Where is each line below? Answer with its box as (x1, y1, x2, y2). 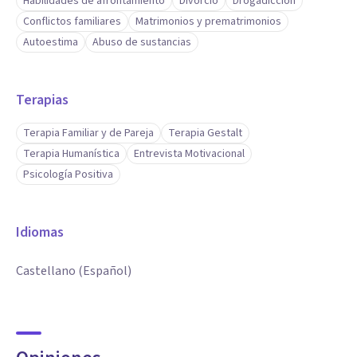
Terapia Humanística (23, 146, 120, 162)
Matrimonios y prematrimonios (135, 14, 281, 29)
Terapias (16, 90, 69, 110)
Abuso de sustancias (92, 34, 191, 50)
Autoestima (23, 34, 78, 50)
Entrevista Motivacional (134, 146, 245, 162)
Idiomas (16, 222, 64, 242)
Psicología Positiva (23, 167, 113, 182)
